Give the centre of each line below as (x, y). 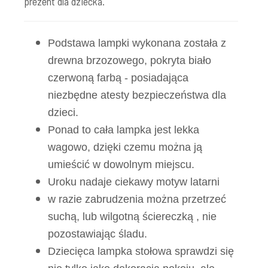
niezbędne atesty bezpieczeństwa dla (137, 95)
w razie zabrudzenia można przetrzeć (137, 199)
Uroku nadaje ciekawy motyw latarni (134, 182)
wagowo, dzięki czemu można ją (125, 147)
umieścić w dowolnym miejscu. (121, 165)
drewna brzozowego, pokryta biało (130, 60)
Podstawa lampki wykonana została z (137, 43)
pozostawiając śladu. (98, 234)
